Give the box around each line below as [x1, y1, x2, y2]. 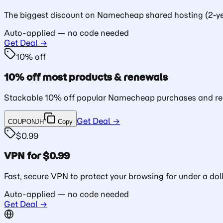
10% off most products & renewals [4, 71, 168, 83]
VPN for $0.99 [4, 150, 70, 162]
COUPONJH [8, 117, 44, 125]
